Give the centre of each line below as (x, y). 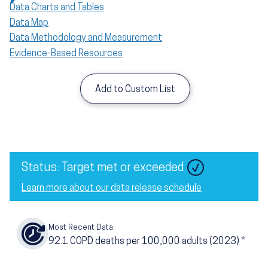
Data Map (29, 23)
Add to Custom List (135, 90)
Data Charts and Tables (57, 7)
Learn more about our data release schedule (112, 189)
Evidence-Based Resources (66, 54)
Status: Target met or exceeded (103, 168)
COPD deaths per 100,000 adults (139, 242)
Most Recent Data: (82, 228)
